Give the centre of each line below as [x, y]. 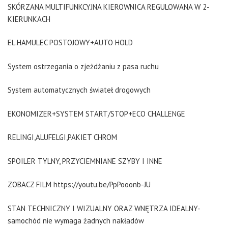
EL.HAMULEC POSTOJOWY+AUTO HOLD [70, 42]
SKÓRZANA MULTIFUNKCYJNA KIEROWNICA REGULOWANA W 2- [109, 7]
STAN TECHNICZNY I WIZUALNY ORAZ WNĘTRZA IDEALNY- [104, 208]
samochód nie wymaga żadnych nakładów [76, 220]
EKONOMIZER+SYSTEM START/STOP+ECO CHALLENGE [96, 113]
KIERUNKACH [29, 19]
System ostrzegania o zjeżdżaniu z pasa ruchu [83, 66]
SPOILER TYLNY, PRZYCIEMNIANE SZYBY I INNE [85, 161]
